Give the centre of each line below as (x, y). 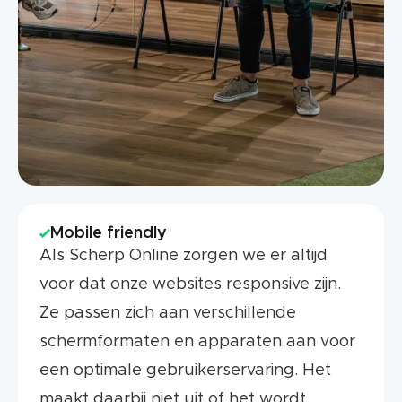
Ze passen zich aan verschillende (168, 313)
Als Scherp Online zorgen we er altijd (184, 256)
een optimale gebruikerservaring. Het (185, 371)
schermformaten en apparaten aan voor (197, 342)
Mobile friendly (109, 233)
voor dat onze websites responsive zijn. (190, 284)
